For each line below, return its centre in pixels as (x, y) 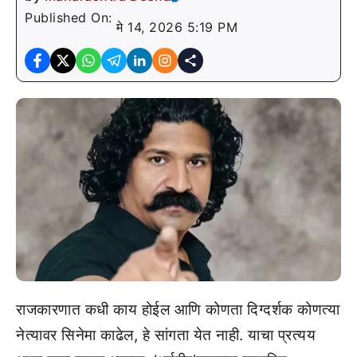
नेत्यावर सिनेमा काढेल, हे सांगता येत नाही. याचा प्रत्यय (166, 335)
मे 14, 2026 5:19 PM (177, 27)
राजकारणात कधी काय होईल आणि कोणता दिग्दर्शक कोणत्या (178, 310)
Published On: (71, 18)
